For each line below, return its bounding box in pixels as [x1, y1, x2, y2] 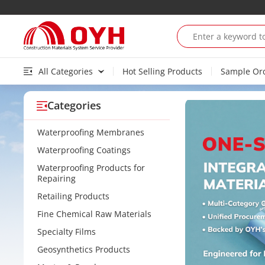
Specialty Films [37, 226, 96, 237]
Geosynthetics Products [37, 244, 130, 255]
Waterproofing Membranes [37, 127, 144, 138]
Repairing [37, 173, 76, 184]
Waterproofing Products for [37, 162, 145, 173]
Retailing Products [37, 190, 109, 202]
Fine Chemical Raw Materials [37, 208, 151, 219]
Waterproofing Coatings [37, 144, 131, 156]
